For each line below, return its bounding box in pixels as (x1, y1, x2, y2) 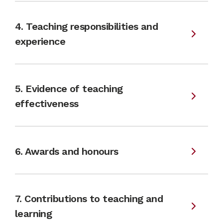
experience (15, 35, 66, 47)
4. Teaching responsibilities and (15, 20, 158, 32)
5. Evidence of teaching (15, 83, 123, 95)
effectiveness (15, 98, 79, 110)
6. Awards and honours (15, 145, 118, 157)
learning (15, 208, 52, 220)
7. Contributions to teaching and (15, 193, 163, 205)
